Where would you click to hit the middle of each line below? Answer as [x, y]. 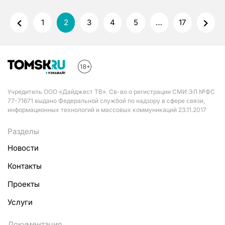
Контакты [25, 166]
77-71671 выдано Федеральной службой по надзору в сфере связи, [106, 101]
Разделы [23, 131]
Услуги [20, 202]
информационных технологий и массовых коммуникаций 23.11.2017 [107, 110]
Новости [23, 148]
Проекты [24, 184]
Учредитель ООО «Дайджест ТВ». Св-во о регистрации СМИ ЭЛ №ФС [111, 92]
